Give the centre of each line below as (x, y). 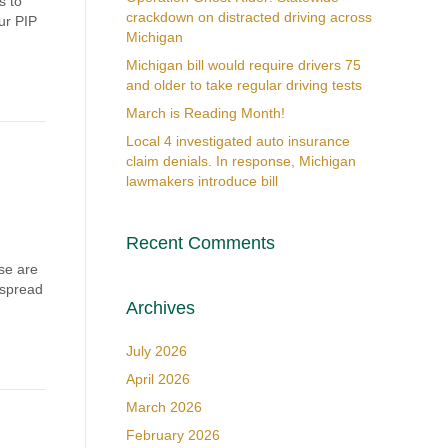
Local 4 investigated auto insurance (237, 141)
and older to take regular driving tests (243, 85)
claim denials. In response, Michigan (240, 161)
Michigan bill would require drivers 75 (243, 65)
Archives (160, 308)
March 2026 (163, 407)
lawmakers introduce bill (201, 181)
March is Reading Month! (205, 113)
